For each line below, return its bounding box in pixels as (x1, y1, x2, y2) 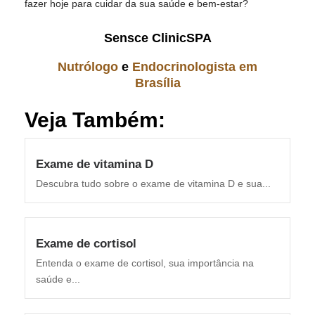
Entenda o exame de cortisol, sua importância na (36, 257, 254, 269)
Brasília (134, 76, 181, 91)
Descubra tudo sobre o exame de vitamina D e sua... (36, 178, 271, 190)
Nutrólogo (58, 60, 118, 75)
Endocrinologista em (132, 60, 257, 75)
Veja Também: (25, 108, 165, 132)
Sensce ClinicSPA (103, 31, 212, 46)
